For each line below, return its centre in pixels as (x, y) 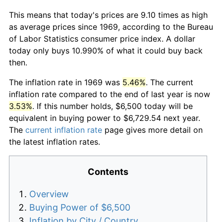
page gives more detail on (152, 130)
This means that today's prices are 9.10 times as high (108, 15)
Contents (108, 171)
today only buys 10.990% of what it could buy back (106, 50)
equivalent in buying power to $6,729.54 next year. (105, 118)
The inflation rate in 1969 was (66, 82)
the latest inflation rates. (55, 141)
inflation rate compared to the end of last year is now (110, 94)
